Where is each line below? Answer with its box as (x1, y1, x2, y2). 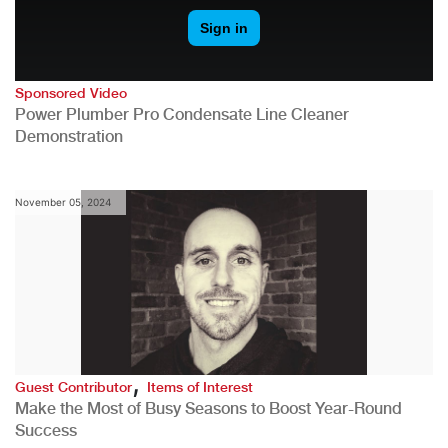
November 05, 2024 (15, 195, 111, 208)
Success (15, 420, 77, 440)
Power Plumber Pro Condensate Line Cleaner (15, 104, 349, 124)
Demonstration (15, 126, 123, 146)
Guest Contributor (15, 378, 132, 395)
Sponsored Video (15, 84, 127, 101)
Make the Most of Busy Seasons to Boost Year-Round (15, 398, 402, 418)
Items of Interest (147, 378, 253, 395)
